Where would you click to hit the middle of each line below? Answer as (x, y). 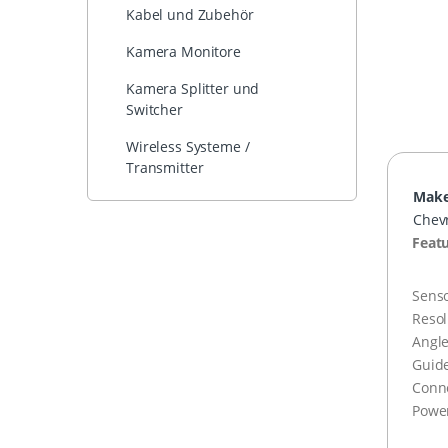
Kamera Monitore (183, 52)
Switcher (154, 110)
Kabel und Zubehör (190, 15)
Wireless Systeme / (188, 147)
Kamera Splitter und (193, 89)
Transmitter (165, 168)
